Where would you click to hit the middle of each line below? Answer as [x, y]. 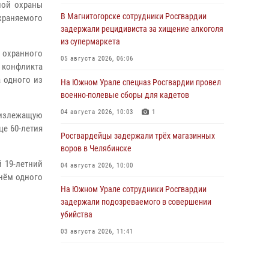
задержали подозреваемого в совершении [136, 202]
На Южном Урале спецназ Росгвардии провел [141, 82]
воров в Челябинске [96, 148]
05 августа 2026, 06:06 [97, 59]
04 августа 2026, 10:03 [97, 112]
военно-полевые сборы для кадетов [125, 95]
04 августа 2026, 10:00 [97, 165]
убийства [77, 214]
